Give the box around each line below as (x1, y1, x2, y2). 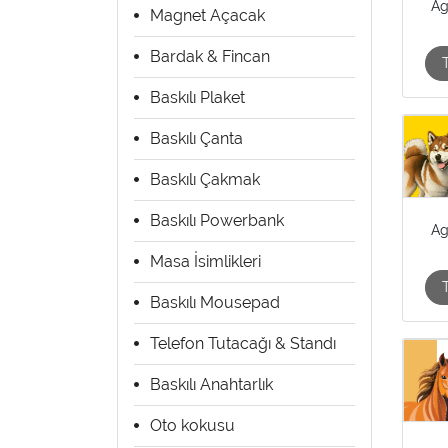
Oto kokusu (150, 415, 235, 435)
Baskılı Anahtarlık (150, 374, 273, 394)
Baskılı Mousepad (150, 292, 280, 312)
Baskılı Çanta (150, 128, 243, 148)
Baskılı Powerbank (150, 210, 284, 230)
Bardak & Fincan (150, 46, 270, 66)
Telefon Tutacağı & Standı (150, 333, 336, 353)
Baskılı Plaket (150, 87, 245, 107)
